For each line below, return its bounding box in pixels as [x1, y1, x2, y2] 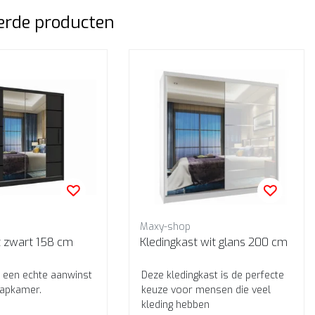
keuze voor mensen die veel [141, 283, 271, 297]
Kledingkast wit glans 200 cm [248, 235, 288, 250]
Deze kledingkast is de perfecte [141, 269, 284, 282]
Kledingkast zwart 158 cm [4, 235, 73, 250]
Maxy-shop [140, 220, 191, 233]
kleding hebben [141, 298, 210, 311]
